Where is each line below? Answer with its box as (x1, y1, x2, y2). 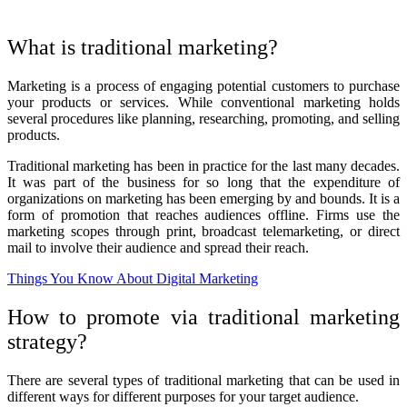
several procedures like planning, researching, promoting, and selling (7, 110, 400, 126)
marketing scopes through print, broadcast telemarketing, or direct (7, 223, 400, 239)
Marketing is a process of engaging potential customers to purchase (7, 77, 400, 94)
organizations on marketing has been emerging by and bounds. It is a (7, 190, 400, 206)
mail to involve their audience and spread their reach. (7, 239, 309, 255)
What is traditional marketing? (7, 35, 278, 59)
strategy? (7, 329, 87, 353)
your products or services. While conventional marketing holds (7, 94, 400, 110)
